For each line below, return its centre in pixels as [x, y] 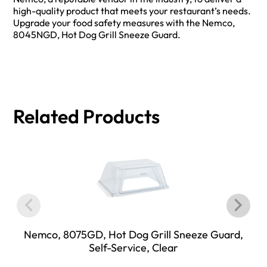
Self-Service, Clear [133, 247]
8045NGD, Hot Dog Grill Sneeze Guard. [97, 35]
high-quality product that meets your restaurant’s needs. [132, 11]
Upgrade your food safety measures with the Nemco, [124, 23]
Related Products [87, 116]
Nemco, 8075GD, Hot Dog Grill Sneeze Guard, [133, 234]
